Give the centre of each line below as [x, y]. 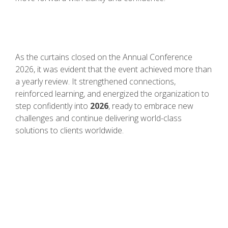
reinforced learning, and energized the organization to [112, 94]
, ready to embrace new [151, 106]
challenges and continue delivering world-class [98, 118]
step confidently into [53, 106]
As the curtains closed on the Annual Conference [104, 57]
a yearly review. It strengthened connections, [95, 82]
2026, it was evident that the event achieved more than [113, 69]
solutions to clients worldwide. [69, 131]
